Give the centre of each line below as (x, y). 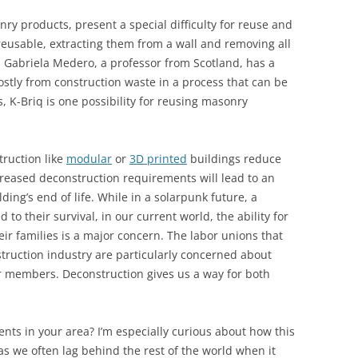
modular (89, 159)
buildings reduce (234, 159)
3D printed (158, 159)
